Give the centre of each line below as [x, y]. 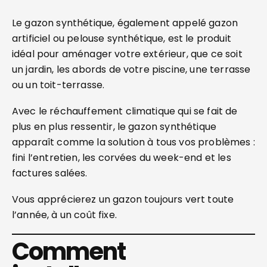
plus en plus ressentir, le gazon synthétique [114, 127]
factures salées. [50, 173]
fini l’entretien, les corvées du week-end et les [122, 158]
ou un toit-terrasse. [58, 85]
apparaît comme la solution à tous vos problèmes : [133, 142]
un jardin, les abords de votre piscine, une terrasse [131, 69]
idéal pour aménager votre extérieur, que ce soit [127, 54]
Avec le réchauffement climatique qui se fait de [125, 111]
